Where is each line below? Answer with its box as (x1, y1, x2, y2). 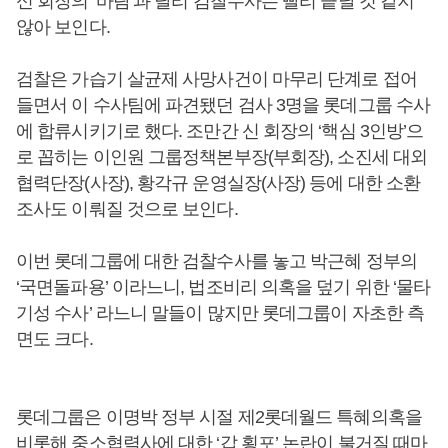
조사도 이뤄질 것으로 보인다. (16, 199, 238, 219)
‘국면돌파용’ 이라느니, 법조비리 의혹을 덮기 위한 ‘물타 (16, 277, 431, 297)
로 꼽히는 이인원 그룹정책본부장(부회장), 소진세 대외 (16, 147, 427, 167)
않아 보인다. (16, 17, 110, 37)
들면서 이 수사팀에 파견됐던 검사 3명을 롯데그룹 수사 (16, 95, 431, 115)
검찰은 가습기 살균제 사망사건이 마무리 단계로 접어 (16, 69, 417, 89)
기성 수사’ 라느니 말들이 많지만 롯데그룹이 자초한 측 (16, 303, 425, 323)
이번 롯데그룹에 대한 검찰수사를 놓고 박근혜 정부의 (16, 251, 417, 271)
